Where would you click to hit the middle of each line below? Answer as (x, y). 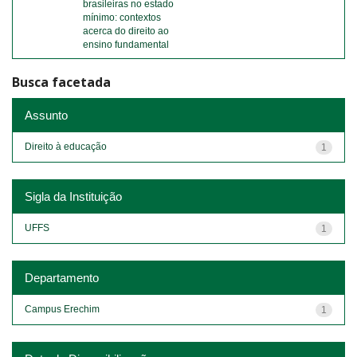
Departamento (62, 277)
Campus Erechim (62, 309)
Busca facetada (61, 82)
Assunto (46, 115)
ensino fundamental (126, 45)
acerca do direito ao (126, 31)
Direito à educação (66, 146)
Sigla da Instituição (73, 196)
